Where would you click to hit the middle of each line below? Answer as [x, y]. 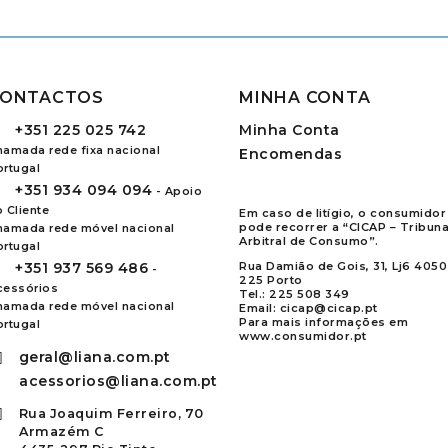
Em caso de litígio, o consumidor [342, 213]
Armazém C [61, 432]
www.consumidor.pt [303, 336]
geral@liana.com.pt [94, 356]
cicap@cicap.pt [328, 308]
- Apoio [177, 192]
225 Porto [271, 280]
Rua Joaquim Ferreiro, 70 [111, 414]
